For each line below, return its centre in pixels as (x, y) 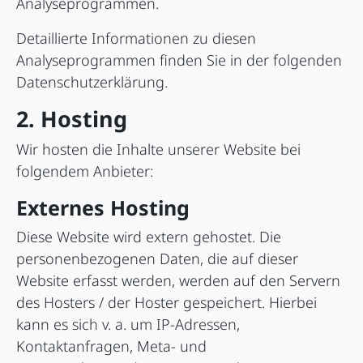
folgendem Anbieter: (85, 171)
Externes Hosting (103, 208)
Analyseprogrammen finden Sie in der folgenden (179, 60)
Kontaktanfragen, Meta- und (111, 346)
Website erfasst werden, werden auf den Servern (178, 281)
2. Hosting (72, 119)
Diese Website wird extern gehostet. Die (149, 237)
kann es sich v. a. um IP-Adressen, (128, 325)
